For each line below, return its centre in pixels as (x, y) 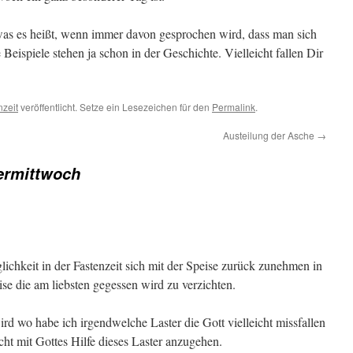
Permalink (234, 107)
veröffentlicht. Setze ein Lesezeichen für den (115, 107)
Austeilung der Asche (270, 135)
